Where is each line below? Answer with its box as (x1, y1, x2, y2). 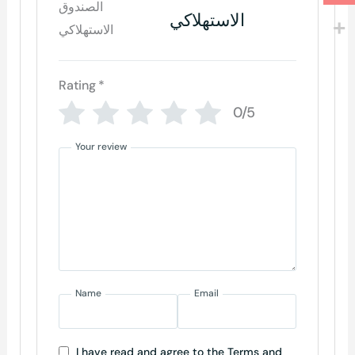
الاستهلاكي (169, 8, 245, 32)
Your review (75, 139, 128, 153)
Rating (59, 76, 97, 94)
